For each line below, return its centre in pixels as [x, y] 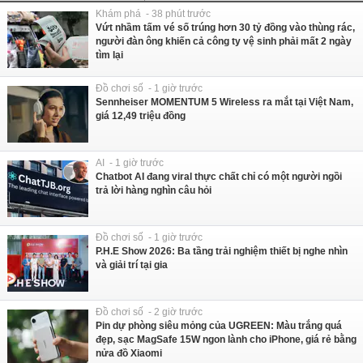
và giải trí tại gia [132, 265]
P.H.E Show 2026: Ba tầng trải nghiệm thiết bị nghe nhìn [222, 251]
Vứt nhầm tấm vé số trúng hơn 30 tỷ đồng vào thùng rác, [225, 28]
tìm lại [109, 55]
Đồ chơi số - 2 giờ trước [149, 312]
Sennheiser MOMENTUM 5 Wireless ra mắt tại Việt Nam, [224, 102]
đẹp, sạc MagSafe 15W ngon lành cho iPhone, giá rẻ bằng [226, 340]
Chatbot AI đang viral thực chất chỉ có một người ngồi [219, 177]
